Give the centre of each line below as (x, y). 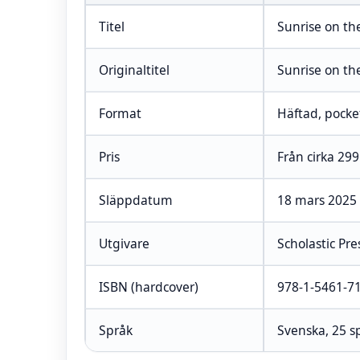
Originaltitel (134, 70)
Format (120, 113)
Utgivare (124, 243)
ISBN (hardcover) (149, 287)
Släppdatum (136, 200)
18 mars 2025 (317, 200)
